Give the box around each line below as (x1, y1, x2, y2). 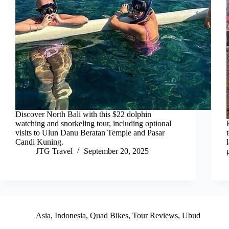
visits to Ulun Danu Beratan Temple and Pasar (15, 128, 165, 137)
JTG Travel (36, 146, 73, 155)
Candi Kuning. (15, 137, 63, 146)
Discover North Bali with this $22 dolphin (15, 109, 151, 119)
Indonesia (55, 211, 86, 220)
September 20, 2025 (84, 146, 149, 155)
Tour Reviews (132, 211, 178, 220)
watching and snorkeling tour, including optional (15, 119, 171, 128)
